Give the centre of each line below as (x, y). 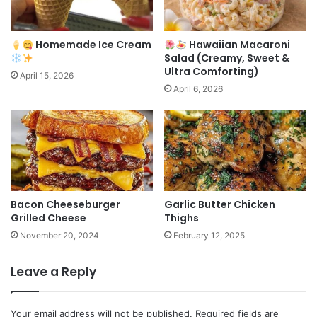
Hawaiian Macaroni (238, 45)
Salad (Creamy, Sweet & (227, 58)
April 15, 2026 (47, 76)
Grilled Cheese (48, 218)
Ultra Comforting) (212, 72)
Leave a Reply (53, 271)
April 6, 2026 (198, 89)
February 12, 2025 (209, 235)
